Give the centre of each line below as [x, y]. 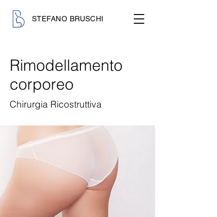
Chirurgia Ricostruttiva [56, 104]
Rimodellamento [66, 65]
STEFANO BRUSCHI [68, 19]
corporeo [42, 84]
